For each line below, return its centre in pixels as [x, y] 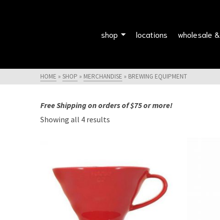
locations [152, 34]
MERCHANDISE [103, 76]
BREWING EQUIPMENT [158, 76]
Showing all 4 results [75, 119]
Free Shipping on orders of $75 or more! [107, 105]
